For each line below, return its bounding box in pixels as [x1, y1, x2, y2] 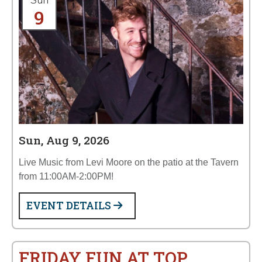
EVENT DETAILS [26, 199, 113, 212]
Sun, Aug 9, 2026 [19, 133, 109, 147]
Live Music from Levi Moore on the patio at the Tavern [19, 157, 239, 167]
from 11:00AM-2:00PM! [19, 171, 113, 181]
